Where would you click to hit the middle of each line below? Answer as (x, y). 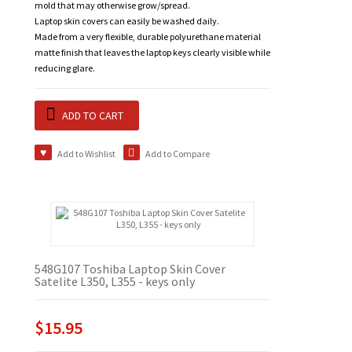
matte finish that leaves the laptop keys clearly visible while (152, 53)
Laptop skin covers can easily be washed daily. (127, 21)
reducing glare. (65, 68)
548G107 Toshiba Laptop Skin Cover (130, 269)
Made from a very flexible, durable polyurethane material (148, 37)
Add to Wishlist (86, 154)
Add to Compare (178, 154)
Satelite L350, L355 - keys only (115, 282)
